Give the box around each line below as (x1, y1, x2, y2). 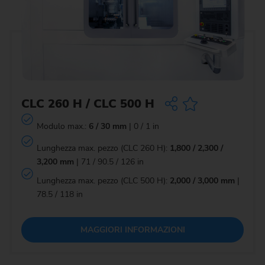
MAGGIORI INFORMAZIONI (80, 224, 185, 236)
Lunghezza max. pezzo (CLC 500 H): (36, 175, 170, 187)
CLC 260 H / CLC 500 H (21, 96, 154, 112)
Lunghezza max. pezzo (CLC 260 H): (36, 143, 170, 154)
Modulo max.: (36, 121, 89, 132)
